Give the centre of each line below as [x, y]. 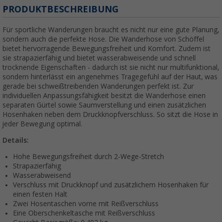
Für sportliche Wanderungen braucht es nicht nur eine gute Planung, [111, 29]
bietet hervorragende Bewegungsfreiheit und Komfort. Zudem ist [107, 48]
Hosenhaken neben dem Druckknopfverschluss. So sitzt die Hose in [110, 114]
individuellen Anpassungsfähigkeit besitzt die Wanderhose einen [104, 95]
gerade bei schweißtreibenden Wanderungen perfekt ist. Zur [98, 86]
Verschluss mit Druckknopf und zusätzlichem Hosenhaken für [111, 185]
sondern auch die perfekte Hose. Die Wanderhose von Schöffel [103, 39]
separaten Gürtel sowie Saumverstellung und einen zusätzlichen [104, 105]
